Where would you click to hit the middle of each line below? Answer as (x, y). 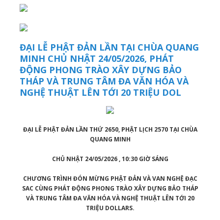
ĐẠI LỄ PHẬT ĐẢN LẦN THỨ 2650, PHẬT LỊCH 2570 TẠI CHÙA (110, 130)
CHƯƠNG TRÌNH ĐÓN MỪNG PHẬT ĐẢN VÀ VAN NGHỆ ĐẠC (110, 179)
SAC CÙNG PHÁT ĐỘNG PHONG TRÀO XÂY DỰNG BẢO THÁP (110, 189)
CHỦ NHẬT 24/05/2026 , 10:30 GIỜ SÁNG (110, 159)
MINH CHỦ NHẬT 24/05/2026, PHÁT (97, 59)
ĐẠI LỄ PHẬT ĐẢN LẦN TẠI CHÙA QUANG (109, 47)
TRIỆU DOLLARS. (110, 208)
